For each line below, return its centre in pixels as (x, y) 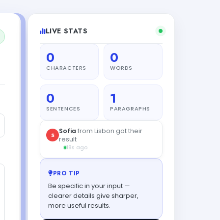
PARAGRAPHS (130, 109)
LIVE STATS (67, 31)
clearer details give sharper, (93, 195)
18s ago (77, 147)
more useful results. (79, 205)
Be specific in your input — (89, 186)
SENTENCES (63, 109)
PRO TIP (66, 173)
